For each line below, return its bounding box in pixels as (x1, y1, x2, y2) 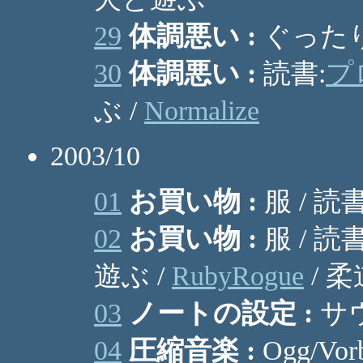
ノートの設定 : (129, 298, 313, 328)
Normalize (144, 96, 259, 126)
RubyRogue (172, 261, 304, 291)
